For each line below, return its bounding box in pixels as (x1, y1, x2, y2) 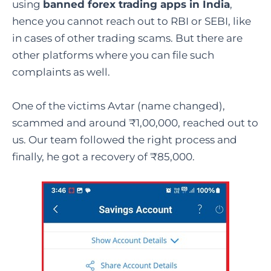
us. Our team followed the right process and (12, 133, 237, 146)
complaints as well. (12, 66, 110, 79)
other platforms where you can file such (12, 49, 214, 62)
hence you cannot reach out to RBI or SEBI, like (12, 15, 251, 28)
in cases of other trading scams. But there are (12, 32, 243, 45)
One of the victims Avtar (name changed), (12, 99, 225, 112)
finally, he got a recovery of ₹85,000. (12, 150, 195, 163)
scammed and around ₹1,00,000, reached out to (12, 116, 258, 129)
